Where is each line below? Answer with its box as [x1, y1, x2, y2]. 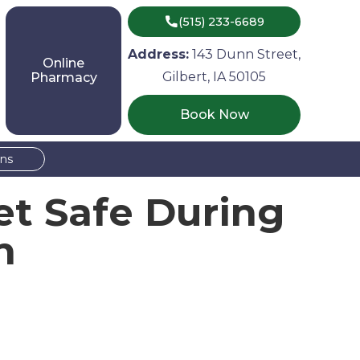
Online [43, 55, 84, 71]
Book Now [179, 107, 249, 122]
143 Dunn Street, [189, 47, 301, 62]
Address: [128, 47, 189, 62]
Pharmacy [30, 70, 97, 85]
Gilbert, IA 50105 [162, 69, 266, 84]
